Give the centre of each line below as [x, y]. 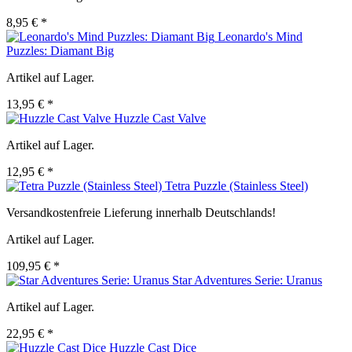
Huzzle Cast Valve [160, 119]
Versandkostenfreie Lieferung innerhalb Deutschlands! [141, 213]
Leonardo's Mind [260, 37]
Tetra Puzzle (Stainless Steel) [236, 186]
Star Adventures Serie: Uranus [247, 280]
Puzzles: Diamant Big [60, 51]
